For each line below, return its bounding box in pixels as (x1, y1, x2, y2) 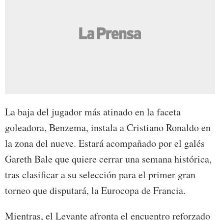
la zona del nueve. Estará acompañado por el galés (5, 137, 205, 150)
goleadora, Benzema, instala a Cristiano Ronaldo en (5, 121, 211, 135)
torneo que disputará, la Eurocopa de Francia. (5, 184, 186, 197)
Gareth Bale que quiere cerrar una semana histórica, (5, 152, 212, 166)
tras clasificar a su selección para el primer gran (5, 168, 195, 182)
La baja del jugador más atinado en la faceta (5, 105, 181, 119)
